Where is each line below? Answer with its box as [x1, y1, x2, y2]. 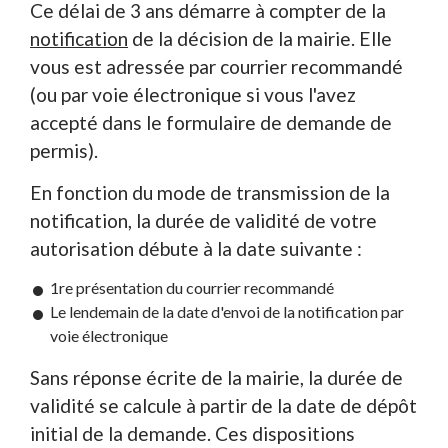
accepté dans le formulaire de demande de [30, 111, 392, 135]
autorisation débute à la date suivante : [30, 236, 362, 260]
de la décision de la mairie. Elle [128, 27, 392, 51]
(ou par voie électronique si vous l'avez [30, 83, 356, 107]
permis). [30, 139, 98, 163]
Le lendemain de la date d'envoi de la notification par [50, 302, 404, 322]
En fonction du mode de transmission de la [30, 180, 390, 204]
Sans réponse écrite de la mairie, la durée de [30, 366, 403, 390]
